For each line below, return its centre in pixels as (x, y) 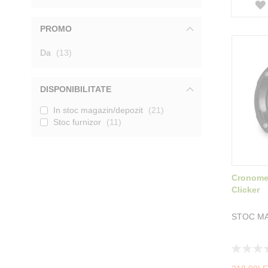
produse (84, 52)
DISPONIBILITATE (76, 89)
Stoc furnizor (77, 122)
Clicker (245, 190)
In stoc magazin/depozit (98, 110)
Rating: (244, 247)
